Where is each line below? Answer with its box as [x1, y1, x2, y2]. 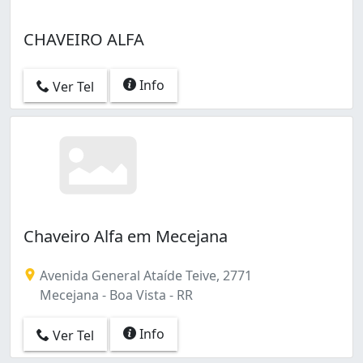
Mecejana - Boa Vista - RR [36, 286, 193, 305]
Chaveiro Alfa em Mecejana [23, 225, 228, 248]
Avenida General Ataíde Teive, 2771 [36, 267, 252, 285]
